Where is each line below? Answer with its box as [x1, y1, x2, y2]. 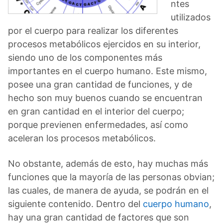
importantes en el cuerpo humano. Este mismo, [8, 65, 207, 76]
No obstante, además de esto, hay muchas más [8, 158, 208, 169]
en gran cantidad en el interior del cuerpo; [8, 106, 184, 116]
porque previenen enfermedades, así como [8, 119, 188, 130]
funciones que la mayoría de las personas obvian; [8, 171, 215, 182]
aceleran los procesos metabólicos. [8, 132, 156, 143]
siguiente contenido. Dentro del [8, 198, 143, 209]
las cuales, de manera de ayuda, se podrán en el [8, 185, 209, 196]
